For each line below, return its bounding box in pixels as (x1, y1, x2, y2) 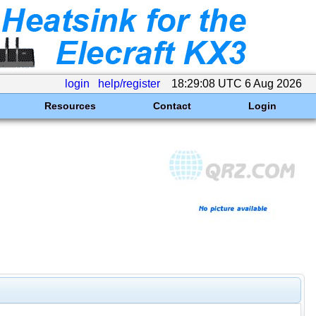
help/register (98, 78, 160, 90)
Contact (152, 100, 191, 111)
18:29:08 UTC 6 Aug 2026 (169, 78, 305, 90)
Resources (44, 100, 96, 111)
